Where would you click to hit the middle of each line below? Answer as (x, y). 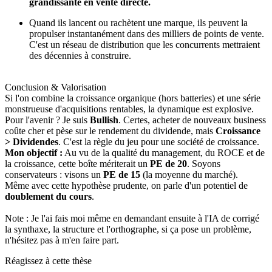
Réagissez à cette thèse (48, 260)
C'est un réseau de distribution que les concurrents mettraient (144, 44)
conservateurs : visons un (54, 174)
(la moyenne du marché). (189, 174)
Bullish (104, 120)
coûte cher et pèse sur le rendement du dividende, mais (110, 131)
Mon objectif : (34, 152)
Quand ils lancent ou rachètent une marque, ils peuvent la (138, 22)
